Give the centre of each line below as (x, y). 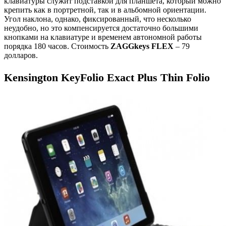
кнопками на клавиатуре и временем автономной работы (103, 37)
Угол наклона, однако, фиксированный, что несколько (98, 19)
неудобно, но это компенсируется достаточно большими (101, 28)
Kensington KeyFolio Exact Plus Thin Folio (107, 78)
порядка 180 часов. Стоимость (57, 46)
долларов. (21, 55)
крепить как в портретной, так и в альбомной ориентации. (105, 10)
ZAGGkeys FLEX (142, 46)
